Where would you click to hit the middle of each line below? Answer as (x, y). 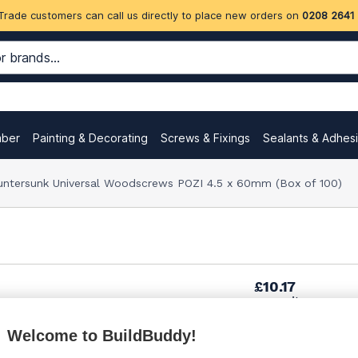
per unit (275, 300)
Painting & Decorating (90, 138)
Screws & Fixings (205, 138)
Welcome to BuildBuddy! (102, 336)
